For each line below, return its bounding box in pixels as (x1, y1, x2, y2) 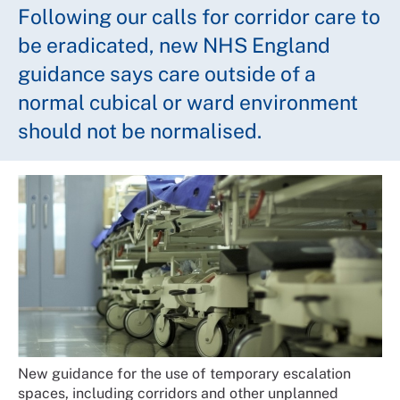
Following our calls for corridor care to (18, 4, 380, 29)
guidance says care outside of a (18, 61, 316, 86)
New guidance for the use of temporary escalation (18, 364, 351, 382)
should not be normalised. (18, 118, 262, 143)
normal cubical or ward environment (18, 89, 358, 114)
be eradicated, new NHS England (18, 32, 330, 57)
